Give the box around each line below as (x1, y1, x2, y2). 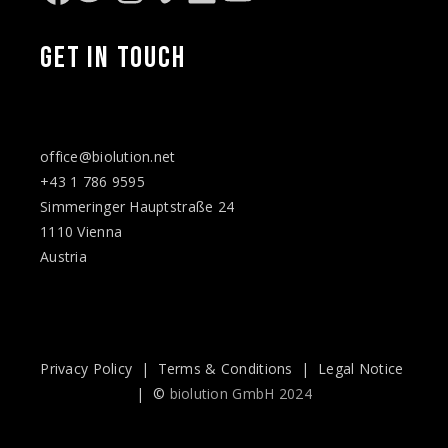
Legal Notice (318, 359, 404, 378)
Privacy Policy (40, 359, 133, 378)
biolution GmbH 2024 (169, 384, 312, 403)
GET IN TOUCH (40, 40, 186, 76)
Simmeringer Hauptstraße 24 (40, 197, 235, 216)
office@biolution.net (40, 147, 176, 166)
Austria (40, 247, 87, 266)
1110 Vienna (40, 222, 123, 241)
